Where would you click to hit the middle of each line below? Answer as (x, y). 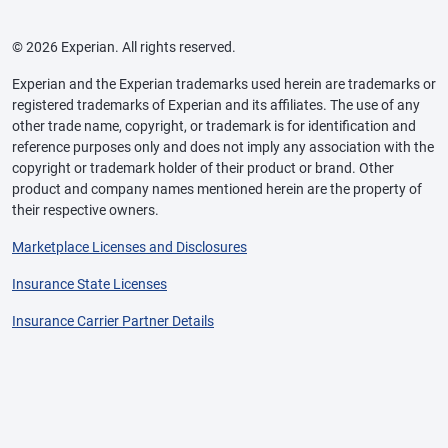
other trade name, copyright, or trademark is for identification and (214, 126)
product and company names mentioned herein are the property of (217, 189)
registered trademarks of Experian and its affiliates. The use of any (216, 105)
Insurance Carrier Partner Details (113, 321)
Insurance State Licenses (89, 284)
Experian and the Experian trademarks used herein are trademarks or (224, 84)
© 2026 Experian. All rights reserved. (124, 47)
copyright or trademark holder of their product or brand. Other (203, 168)
